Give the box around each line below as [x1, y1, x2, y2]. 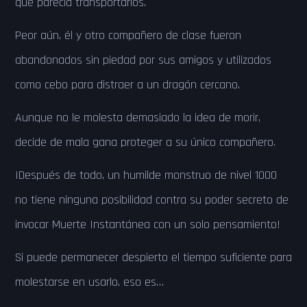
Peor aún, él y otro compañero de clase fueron [15, 27, 241, 43]
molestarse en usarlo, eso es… [15, 274, 164, 290]
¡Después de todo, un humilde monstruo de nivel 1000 [15, 167, 277, 183]
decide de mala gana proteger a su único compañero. [15, 134, 279, 150]
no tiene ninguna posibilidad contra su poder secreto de [15, 192, 288, 208]
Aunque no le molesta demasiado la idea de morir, [15, 110, 260, 125]
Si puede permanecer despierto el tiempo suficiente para [15, 249, 292, 265]
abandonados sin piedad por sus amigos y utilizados [15, 52, 271, 68]
